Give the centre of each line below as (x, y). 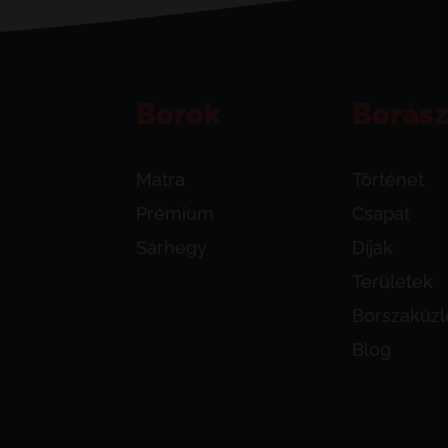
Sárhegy (171, 248)
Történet (388, 180)
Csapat (381, 214)
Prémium (174, 214)
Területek (393, 282)
